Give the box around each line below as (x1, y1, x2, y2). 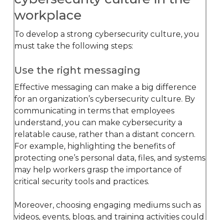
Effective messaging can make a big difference (14, 82, 196, 92)
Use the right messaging (14, 64, 140, 76)
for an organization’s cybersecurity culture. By (14, 94, 195, 104)
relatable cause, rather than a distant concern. (14, 129, 195, 139)
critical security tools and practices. (14, 176, 149, 186)
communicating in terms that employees (14, 106, 174, 115)
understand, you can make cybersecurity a (14, 117, 182, 127)
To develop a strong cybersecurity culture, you (14, 29, 199, 39)
